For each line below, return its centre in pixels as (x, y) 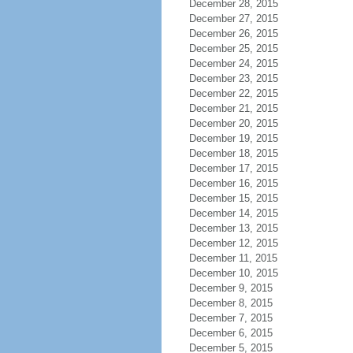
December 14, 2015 (233, 213)
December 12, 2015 (233, 243)
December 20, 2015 (233, 123)
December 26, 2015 (233, 33)
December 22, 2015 (233, 93)
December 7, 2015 (230, 318)
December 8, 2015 (230, 303)
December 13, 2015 (233, 228)
